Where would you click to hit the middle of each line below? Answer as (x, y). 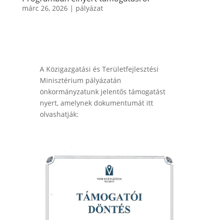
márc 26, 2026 (45, 8)
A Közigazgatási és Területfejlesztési (99, 69)
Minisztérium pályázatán (80, 80)
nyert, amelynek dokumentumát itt (96, 103)
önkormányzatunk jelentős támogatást (102, 91)
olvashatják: (60, 114)
